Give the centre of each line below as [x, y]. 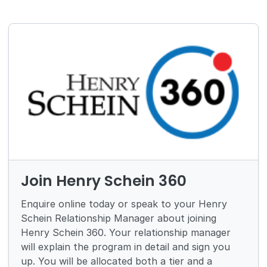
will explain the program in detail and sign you [126, 247]
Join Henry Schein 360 [104, 181]
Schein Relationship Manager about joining [119, 218]
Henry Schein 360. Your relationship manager [126, 233]
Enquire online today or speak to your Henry [124, 204]
